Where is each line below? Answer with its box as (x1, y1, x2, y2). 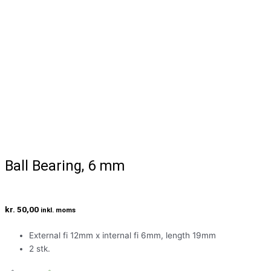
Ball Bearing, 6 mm (5, 157, 125, 175)
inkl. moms (41, 206, 76, 215)
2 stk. (29, 244, 50, 254)
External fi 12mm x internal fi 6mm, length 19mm (29, 230, 216, 241)
